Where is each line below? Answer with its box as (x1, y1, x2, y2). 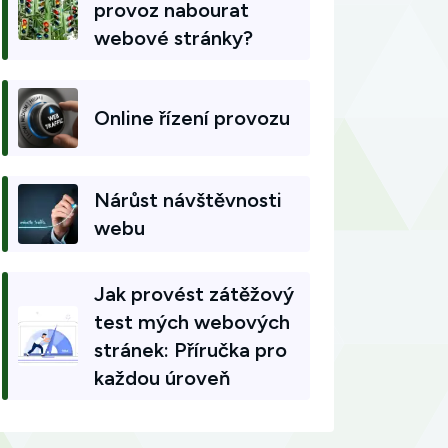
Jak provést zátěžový (94, 282, 294, 306)
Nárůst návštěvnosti (94, 188, 282, 212)
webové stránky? (94, 26, 253, 50)
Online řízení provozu (94, 106, 290, 130)
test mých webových (94, 310, 290, 334)
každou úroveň (94, 366, 230, 390)
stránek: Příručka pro (94, 338, 287, 362)
